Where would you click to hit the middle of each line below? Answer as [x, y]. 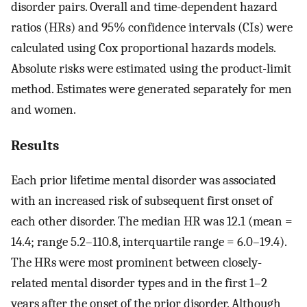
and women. [44, 110]
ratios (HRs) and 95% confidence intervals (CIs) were [152, 28]
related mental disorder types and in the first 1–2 [139, 283]
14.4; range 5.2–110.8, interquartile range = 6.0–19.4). [149, 242]
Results [35, 145]
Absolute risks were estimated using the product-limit [151, 69]
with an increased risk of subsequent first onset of [142, 200]
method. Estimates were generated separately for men [151, 89]
